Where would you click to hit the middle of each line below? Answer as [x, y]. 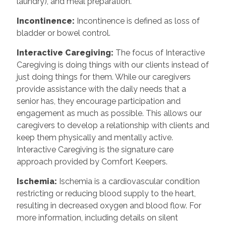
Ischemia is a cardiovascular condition [129, 181]
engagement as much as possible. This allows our [109, 113]
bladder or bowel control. [63, 33]
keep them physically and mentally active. [95, 137]
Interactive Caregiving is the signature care [95, 149]
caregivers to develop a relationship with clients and [113, 125]
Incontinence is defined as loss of [138, 21]
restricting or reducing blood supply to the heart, [106, 193]
